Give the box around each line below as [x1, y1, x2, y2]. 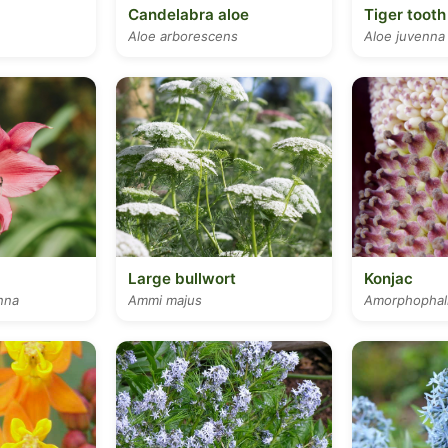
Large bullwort [128, 269, 236, 288]
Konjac [364, 269, 413, 288]
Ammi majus [128, 292, 202, 308]
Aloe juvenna [364, 28, 445, 44]
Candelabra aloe [128, 5, 249, 24]
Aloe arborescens [128, 28, 238, 44]
